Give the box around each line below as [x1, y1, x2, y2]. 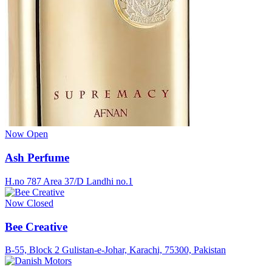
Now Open [5, 129, 48, 140]
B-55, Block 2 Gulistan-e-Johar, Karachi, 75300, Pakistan [5, 245, 226, 256]
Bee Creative [5, 220, 67, 233]
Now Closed [5, 197, 53, 208]
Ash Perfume [5, 151, 69, 165]
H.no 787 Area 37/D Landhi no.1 [5, 175, 133, 186]
